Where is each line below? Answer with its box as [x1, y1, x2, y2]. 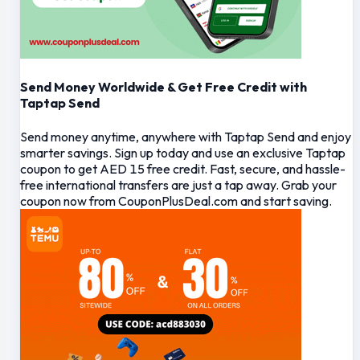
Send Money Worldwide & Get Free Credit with [20, 79, 307, 96]
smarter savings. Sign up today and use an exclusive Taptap [20, 144, 346, 161]
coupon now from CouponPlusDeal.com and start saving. [20, 192, 332, 209]
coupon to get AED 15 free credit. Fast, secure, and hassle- [20, 160, 346, 177]
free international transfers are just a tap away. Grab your [20, 176, 337, 193]
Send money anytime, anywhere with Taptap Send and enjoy [20, 128, 351, 145]
